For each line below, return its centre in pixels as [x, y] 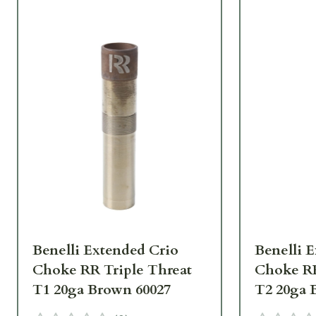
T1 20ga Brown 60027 [102, 290]
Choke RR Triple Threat [112, 270]
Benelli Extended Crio [105, 250]
